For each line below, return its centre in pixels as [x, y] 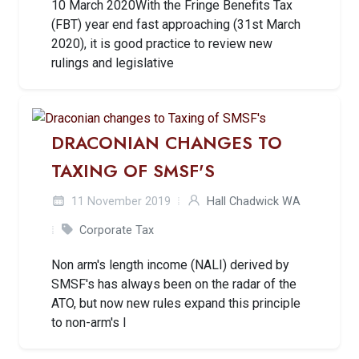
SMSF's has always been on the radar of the [174, 284]
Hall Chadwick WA [254, 201]
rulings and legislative [113, 63]
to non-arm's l [89, 322]
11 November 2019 [119, 201]
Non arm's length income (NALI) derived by [170, 264]
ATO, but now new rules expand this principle [176, 303]
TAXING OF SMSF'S [133, 171]
